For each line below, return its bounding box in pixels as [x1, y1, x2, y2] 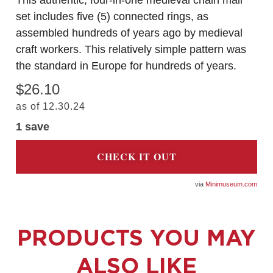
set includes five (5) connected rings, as [16, 10, 208, 23]
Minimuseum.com [205, 180, 257, 188]
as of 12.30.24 [16, 101, 85, 112]
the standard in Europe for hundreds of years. [16, 60, 236, 73]
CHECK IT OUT [96, 149, 177, 164]
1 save [16, 121, 49, 133]
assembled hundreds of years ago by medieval [16, 27, 243, 40]
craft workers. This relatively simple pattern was [16, 43, 246, 56]
